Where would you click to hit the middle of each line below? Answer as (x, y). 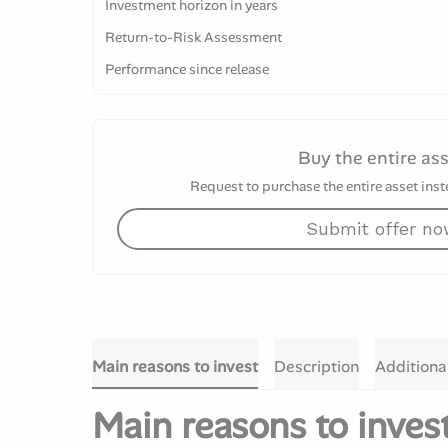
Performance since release (187, 69)
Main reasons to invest (175, 366)
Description (316, 366)
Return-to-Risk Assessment (193, 37)
